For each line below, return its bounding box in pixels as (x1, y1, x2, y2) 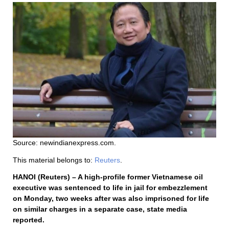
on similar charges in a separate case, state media (13, 204, 187, 213)
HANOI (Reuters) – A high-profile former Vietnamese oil (13, 172, 203, 181)
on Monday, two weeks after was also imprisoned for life (13, 194, 209, 202)
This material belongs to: (13, 155, 95, 164)
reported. (13, 215, 44, 224)
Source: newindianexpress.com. (13, 138, 116, 147)
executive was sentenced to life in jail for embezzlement (13, 183, 208, 192)
